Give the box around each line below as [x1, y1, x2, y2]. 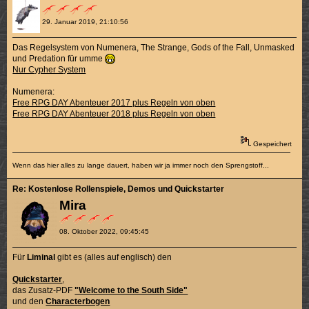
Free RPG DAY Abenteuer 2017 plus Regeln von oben [12, 97, 216, 108]
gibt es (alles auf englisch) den [57, 252, 172, 263]
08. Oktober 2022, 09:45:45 [59, 228, 149, 236]
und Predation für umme [12, 53, 106, 63]
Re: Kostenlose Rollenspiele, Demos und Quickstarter [12, 184, 225, 195]
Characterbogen [46, 297, 110, 307]
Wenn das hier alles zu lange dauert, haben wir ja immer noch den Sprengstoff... [12, 161, 270, 169]
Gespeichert [250, 140, 292, 148]
